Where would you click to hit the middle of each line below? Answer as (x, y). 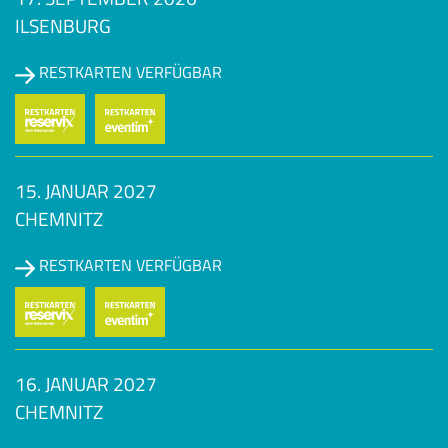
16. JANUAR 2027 (86, 384)
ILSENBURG (63, 26)
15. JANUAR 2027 (86, 191)
